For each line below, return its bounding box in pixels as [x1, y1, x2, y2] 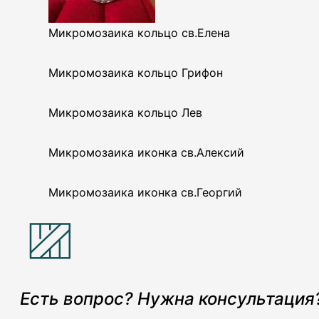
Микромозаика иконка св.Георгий [48, 184, 242, 199]
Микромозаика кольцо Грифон [48, 65, 223, 80]
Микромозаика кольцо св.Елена [48, 25, 230, 40]
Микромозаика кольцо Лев [48, 105, 202, 120]
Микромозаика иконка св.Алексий [48, 145, 244, 159]
